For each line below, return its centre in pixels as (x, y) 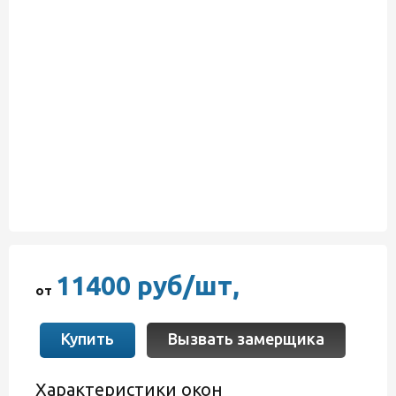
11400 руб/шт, (148, 286)
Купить (88, 339)
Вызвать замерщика (246, 339)
